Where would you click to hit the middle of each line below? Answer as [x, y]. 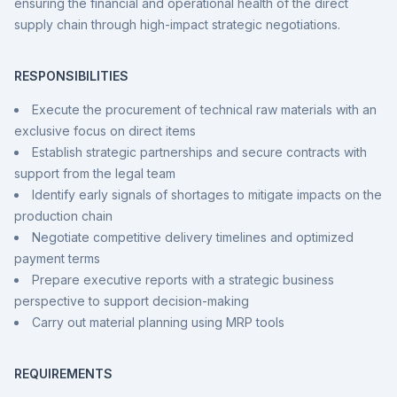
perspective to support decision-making [132, 301]
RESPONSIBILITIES [71, 76]
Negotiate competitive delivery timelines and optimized [193, 237]
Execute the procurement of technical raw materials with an [204, 109]
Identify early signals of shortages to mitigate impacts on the [207, 195]
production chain [63, 216]
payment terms [57, 258]
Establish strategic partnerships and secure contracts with [199, 152]
